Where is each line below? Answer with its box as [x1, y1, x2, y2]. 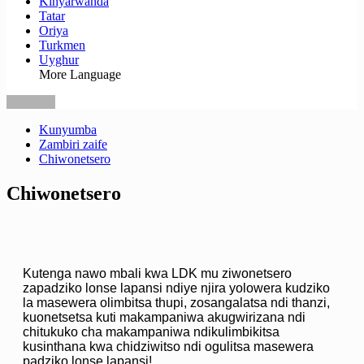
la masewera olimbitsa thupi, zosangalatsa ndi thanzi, [23, 295, 330, 310]
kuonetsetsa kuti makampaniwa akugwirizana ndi [23, 310, 305, 324]
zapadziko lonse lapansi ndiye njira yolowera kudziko [23, 280, 330, 295]
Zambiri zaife [39, 137, 107, 151]
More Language [39, 67, 121, 81]
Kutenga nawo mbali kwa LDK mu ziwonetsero [23, 266, 292, 280]
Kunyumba [39, 123, 97, 136]
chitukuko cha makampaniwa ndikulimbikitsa [23, 324, 279, 339]
